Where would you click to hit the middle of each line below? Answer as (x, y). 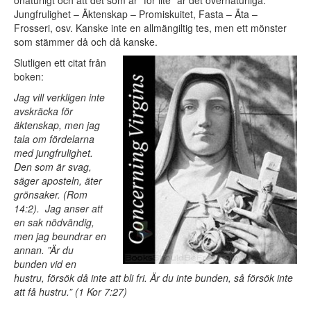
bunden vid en (45, 264)
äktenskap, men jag (57, 125)
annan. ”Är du (44, 250)
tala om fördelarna (54, 139)
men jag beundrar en (60, 236)
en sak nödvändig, (54, 222)
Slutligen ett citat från (60, 63)
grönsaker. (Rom (51, 195)
